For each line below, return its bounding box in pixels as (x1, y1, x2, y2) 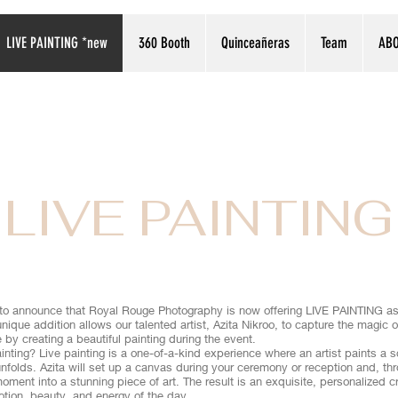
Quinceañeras (221, 34, 290, 52)
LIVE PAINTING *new (6, 34, 107, 52)
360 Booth (139, 34, 190, 52)
